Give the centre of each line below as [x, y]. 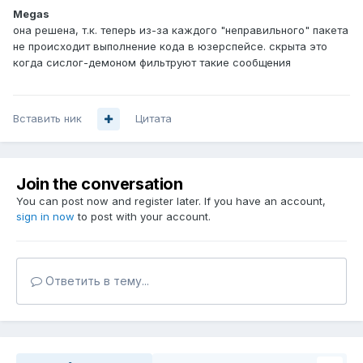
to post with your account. [143, 217]
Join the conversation [100, 184]
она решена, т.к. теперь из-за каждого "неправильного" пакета [181, 30]
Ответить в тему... [96, 281]
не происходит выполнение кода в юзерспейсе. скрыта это [170, 47]
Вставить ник [47, 119]
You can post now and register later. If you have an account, [171, 201]
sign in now [45, 217]
